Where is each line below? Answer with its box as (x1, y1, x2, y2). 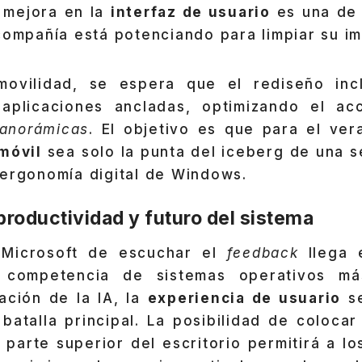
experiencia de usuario (147, 290, 342, 307)
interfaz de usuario (110, 3, 271, 20)
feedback (226, 245, 299, 262)
